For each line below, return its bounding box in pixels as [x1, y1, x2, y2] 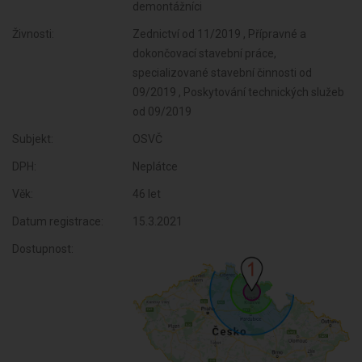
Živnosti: [12, 27, 54, 40]
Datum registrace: [12, 215, 103, 228]
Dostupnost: [12, 242, 74, 255]
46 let [133, 187, 162, 200]
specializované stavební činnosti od [133, 66, 313, 79]
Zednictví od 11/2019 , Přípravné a [133, 27, 307, 40]
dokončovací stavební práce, [133, 47, 277, 60]
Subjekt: [12, 133, 53, 145]
